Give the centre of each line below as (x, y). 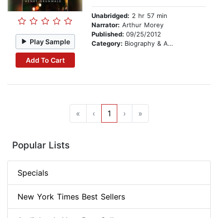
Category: (108, 44)
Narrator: (106, 25)
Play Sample (50, 41)
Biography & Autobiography (146, 44)
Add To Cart (45, 60)
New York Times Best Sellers (71, 197)
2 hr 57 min (148, 16)
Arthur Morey (142, 25)
